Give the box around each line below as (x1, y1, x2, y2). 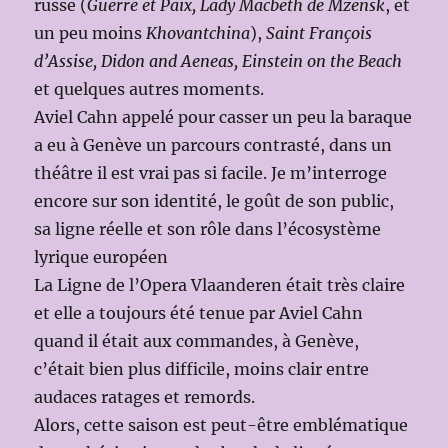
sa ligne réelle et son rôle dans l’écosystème (34, 219, 382, 240)
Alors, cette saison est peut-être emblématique (34, 415, 409, 436)
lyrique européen (34, 247, 169, 268)
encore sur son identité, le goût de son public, (34, 191, 395, 212)
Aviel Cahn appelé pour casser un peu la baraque (34, 107, 413, 128)
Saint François (266, 23, 373, 44)
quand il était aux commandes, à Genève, (34, 331, 360, 352)
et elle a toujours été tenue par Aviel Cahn (34, 303, 364, 324)
